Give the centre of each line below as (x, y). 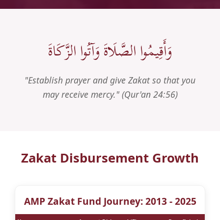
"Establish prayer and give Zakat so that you (110, 80)
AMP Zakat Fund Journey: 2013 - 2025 (110, 201)
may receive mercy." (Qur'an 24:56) (110, 94)
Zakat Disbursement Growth (110, 158)
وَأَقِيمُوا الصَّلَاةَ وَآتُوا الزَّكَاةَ (110, 51)
